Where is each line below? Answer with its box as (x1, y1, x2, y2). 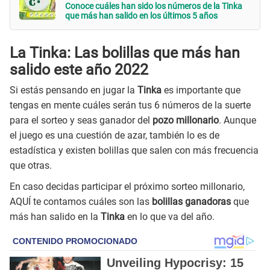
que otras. (10, 160, 52, 172)
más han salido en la (10, 210, 98, 222)
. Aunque (219, 115, 256, 127)
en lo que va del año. (127, 210, 215, 222)
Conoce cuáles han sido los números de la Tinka (65, 1, 242, 11)
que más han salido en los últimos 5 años (65, 11, 218, 21)
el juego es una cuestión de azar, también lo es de (10, 130, 219, 142)
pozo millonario (152, 115, 219, 127)
